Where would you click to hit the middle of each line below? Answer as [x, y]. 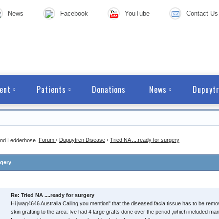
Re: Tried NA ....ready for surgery [53, 195]
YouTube [137, 13]
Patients [51, 89]
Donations [109, 89]
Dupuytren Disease [82, 140]
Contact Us [202, 13]
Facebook [74, 13]
